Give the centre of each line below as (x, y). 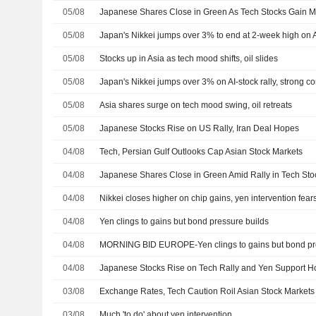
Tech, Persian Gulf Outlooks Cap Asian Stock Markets (201, 152)
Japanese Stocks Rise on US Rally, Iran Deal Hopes (200, 128)
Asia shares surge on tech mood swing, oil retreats (196, 105)
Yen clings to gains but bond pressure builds (184, 221)
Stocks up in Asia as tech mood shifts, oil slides (189, 59)
